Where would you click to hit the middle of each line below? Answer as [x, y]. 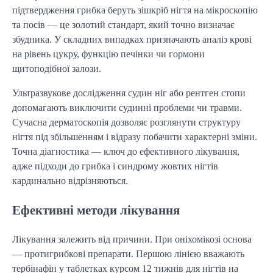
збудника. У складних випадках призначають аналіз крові [132, 39]
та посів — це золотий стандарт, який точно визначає [123, 24]
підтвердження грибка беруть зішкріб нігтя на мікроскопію [135, 10]
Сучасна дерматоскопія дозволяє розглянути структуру [126, 122]
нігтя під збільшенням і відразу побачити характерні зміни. [135, 136]
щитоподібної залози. [57, 68]
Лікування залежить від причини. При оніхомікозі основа [132, 239]
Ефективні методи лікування [96, 210]
